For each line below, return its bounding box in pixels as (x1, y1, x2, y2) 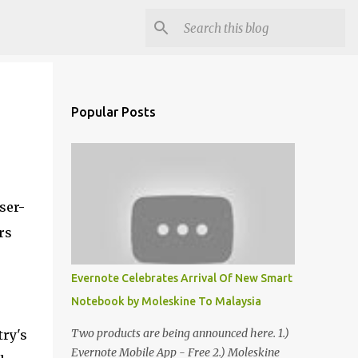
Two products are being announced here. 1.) (70, 326, 289, 340)
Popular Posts (70, 105, 156, 119)
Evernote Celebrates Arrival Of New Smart (70, 272, 292, 284)
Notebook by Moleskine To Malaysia (70, 295, 261, 308)
